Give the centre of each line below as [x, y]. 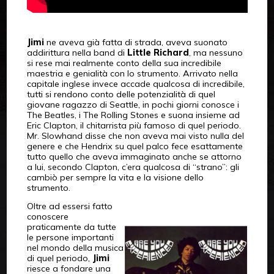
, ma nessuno [216, 52]
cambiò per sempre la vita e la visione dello [115, 177]
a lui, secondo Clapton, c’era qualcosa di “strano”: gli [133, 167]
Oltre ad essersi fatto [69, 206]
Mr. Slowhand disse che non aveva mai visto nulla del [135, 135]
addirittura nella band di [77, 52]
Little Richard [158, 52]
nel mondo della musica [75, 247]
